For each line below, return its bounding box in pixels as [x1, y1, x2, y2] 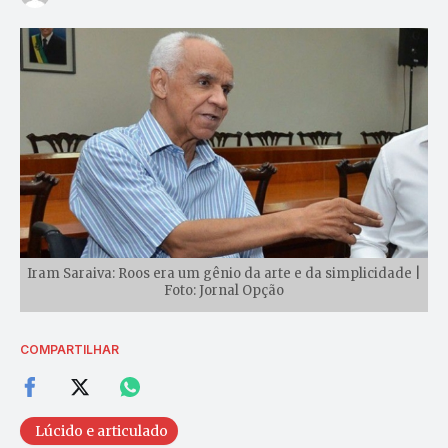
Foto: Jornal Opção [164, 281, 284, 299]
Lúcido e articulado [35, 421, 168, 440]
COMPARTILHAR [20, 341, 119, 357]
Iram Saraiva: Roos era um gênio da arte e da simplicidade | [27, 264, 421, 282]
